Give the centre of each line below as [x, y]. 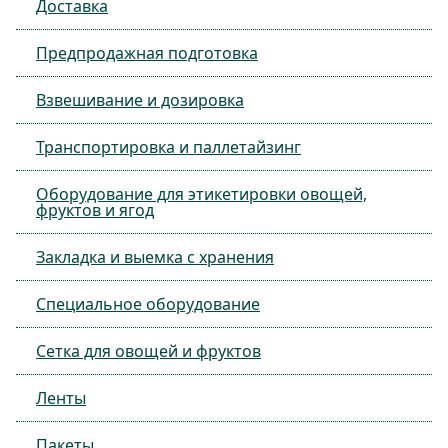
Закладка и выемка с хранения [155, 257]
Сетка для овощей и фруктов [148, 351]
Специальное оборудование [148, 304]
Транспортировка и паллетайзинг [168, 147]
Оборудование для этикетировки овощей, [201, 194]
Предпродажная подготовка [147, 53]
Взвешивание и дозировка [140, 100]
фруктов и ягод [95, 210]
